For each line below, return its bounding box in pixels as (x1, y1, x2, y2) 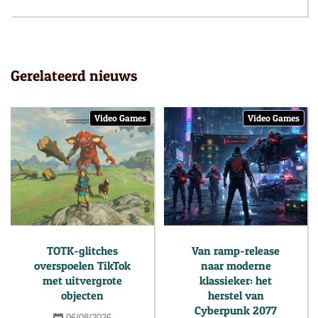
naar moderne (200, 258, 271, 273)
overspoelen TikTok (34, 258, 131, 273)
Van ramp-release (192, 243, 280, 258)
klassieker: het (199, 273, 272, 288)
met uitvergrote (43, 273, 122, 288)
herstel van (207, 288, 264, 303)
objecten (61, 288, 104, 303)
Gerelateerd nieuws (11, 67, 137, 85)
